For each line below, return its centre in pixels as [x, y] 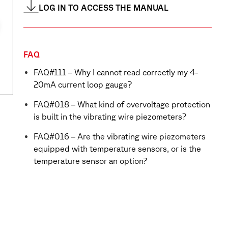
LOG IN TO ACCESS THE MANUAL [104, 8]
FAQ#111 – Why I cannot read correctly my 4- [116, 73]
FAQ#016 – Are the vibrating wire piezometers [120, 137]
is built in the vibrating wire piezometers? [110, 117]
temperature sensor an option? [90, 161]
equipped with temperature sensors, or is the [117, 149]
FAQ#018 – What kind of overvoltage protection [122, 105]
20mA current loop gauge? [83, 85]
